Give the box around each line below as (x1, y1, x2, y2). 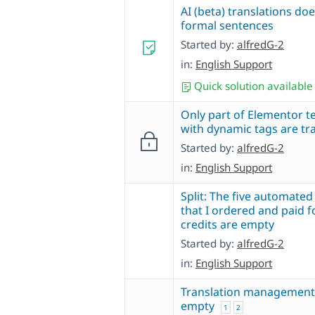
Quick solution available (191, 79, 313, 94)
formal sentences (181, 18, 274, 34)
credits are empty (181, 217, 274, 233)
